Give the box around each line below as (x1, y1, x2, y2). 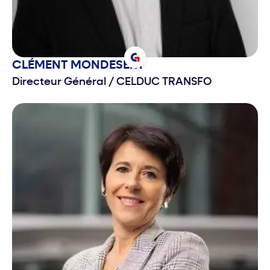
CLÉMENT (12, 59, 71, 72)
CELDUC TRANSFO (114, 76, 212, 88)
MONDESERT (71, 59, 144, 72)
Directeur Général (12, 76, 108, 88)
